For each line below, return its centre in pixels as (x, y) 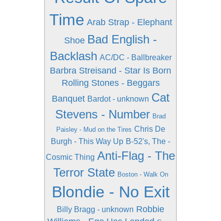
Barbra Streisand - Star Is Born (110, 71)
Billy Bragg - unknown (95, 209)
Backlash (73, 56)
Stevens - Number (103, 114)
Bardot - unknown (118, 99)
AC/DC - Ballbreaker (135, 57)
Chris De (149, 129)
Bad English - (122, 39)
